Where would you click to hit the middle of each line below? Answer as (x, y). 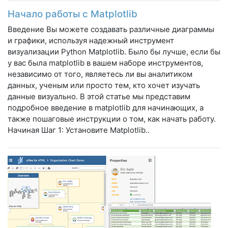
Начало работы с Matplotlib (73, 14)
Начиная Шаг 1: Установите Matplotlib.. (79, 130)
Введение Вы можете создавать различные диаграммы (111, 29)
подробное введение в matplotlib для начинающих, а (106, 107)
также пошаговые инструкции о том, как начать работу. (112, 119)
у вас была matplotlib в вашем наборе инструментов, (105, 63)
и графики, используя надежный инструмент (91, 40)
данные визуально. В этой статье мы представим (99, 96)
